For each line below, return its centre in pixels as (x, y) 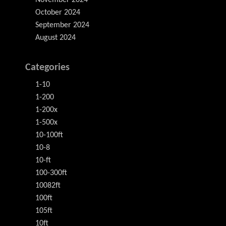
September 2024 (62, 25)
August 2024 (55, 38)
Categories (47, 68)
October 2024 (58, 13)
